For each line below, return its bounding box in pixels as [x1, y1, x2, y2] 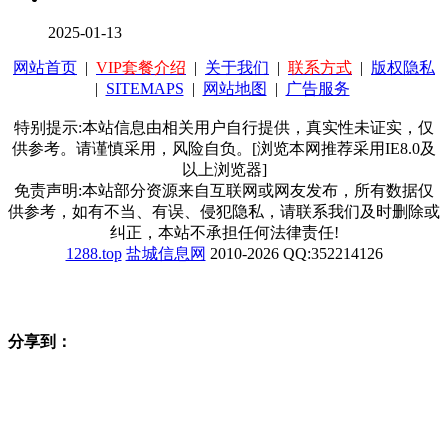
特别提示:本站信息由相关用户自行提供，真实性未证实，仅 [14, 118, 434, 136]
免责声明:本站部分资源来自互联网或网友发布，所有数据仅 [14, 181, 434, 199]
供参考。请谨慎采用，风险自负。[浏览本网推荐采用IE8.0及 [12, 139, 436, 157]
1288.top [65, 244, 122, 262]
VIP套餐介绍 [96, 58, 186, 76]
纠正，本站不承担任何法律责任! [109, 223, 339, 241]
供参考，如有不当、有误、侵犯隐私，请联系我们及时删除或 [8, 202, 440, 220]
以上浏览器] [181, 160, 267, 178]
